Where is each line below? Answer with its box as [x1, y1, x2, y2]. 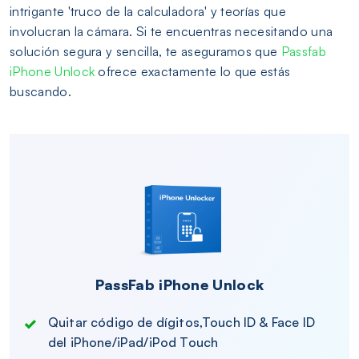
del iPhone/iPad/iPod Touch [48, 334, 219, 351]
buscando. [10, 83, 71, 100]
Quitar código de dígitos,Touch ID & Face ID [48, 314, 315, 331]
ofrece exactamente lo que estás [95, 63, 291, 80]
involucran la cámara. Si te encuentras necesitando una [10, 23, 333, 40]
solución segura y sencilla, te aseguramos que [10, 43, 281, 60]
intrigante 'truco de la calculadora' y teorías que [10, 3, 287, 20]
